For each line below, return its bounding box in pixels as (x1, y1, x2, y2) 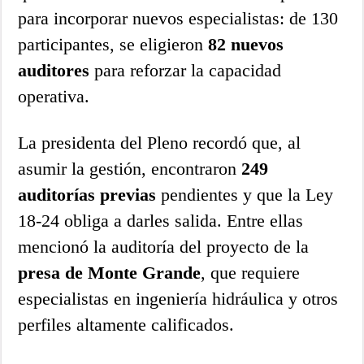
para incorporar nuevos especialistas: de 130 (18, 7, 339, 28)
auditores (18, 59, 90, 80)
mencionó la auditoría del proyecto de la (18, 236, 310, 257)
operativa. (18, 85, 90, 106)
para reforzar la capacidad (89, 59, 282, 80)
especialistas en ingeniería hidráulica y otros (18, 288, 339, 309)
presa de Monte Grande (18, 262, 201, 283)
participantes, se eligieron (18, 33, 209, 54)
